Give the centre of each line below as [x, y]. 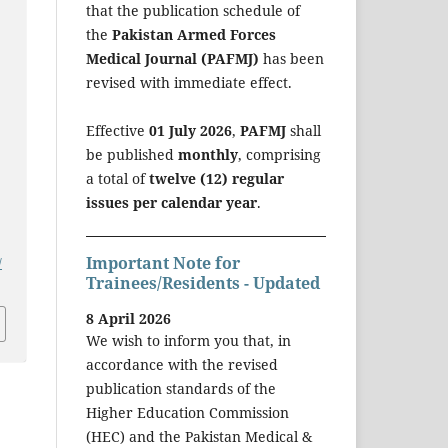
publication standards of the [181, 389]
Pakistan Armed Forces [194, 34]
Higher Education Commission [187, 413]
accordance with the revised [182, 365]
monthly [208, 154]
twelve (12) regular [216, 178]
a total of [117, 178]
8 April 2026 [128, 319]
